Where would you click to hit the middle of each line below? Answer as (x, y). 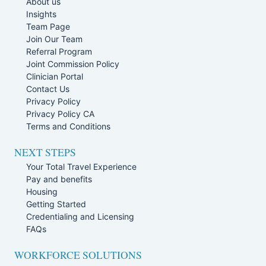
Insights (41, 14)
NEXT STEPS (45, 152)
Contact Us (48, 88)
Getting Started (56, 204)
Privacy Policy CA (60, 113)
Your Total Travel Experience (81, 166)
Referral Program (59, 51)
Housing (42, 191)
